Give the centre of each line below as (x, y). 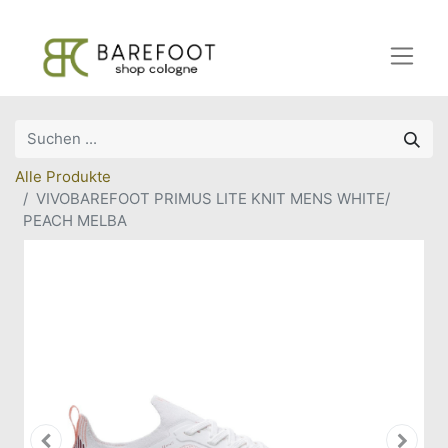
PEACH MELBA (75, 220)
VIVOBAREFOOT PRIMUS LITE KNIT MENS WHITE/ (213, 198)
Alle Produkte (63, 176)
